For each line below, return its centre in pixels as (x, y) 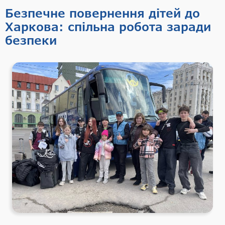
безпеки (31, 40)
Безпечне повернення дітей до (102, 13)
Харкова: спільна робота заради (108, 26)
